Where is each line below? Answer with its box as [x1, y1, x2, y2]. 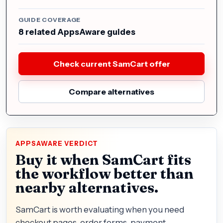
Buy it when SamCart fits [15, 151, 191, 168]
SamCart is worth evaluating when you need [15, 204, 184, 215]
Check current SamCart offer [53, 59, 170, 69]
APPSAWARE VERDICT [15, 140, 99, 147]
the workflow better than [15, 165, 194, 182]
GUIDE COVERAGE [18, 16, 81, 23]
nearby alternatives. [15, 179, 158, 196]
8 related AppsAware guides [18, 27, 135, 37]
